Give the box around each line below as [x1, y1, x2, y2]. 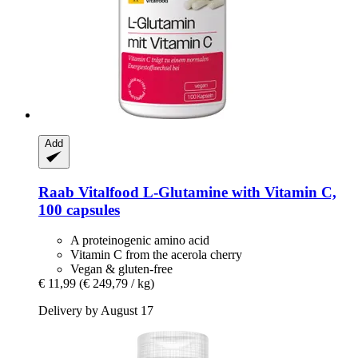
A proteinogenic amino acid [70, 233, 209, 248]
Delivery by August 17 [38, 304, 153, 318]
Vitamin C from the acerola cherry [70, 248, 242, 262]
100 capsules [38, 201, 120, 218]
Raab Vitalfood [38, 183, 139, 201]
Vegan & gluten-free [70, 262, 173, 276]
